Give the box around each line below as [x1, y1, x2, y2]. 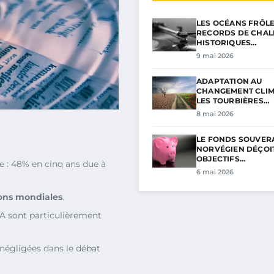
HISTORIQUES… [196, 38, 257, 47]
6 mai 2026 [196, 168, 234, 176]
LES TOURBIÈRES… [196, 96, 270, 105]
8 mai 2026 [196, 109, 234, 118]
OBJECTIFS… [196, 154, 246, 163]
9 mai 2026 [196, 51, 234, 60]
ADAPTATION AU [196, 76, 262, 86]
